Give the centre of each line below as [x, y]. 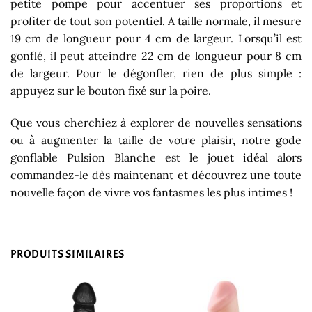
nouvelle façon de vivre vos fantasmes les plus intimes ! [151, 192]
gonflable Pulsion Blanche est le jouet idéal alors [156, 157]
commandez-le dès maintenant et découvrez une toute [156, 174]
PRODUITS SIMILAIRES [68, 254]
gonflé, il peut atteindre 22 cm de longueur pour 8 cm [156, 55]
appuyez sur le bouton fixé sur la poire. [111, 90]
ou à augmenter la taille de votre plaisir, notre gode [156, 140]
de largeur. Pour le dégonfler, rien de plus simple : [156, 73]
